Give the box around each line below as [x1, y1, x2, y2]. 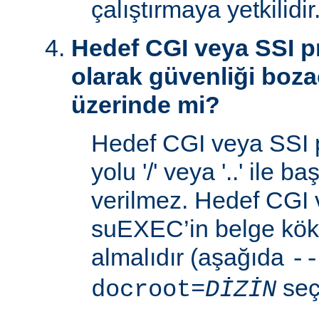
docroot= [91, 276, 205, 304]
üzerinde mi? [71, 91, 220, 119]
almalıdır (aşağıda [91, 244, 291, 271]
